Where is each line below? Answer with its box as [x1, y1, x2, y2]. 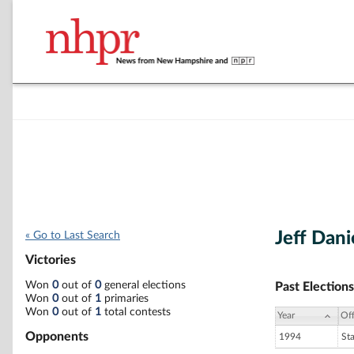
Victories [25, 254, 76, 267]
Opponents [25, 330, 88, 343]
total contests [101, 306, 171, 318]
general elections [101, 279, 186, 291]
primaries [101, 292, 149, 304]
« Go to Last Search [25, 230, 120, 241]
